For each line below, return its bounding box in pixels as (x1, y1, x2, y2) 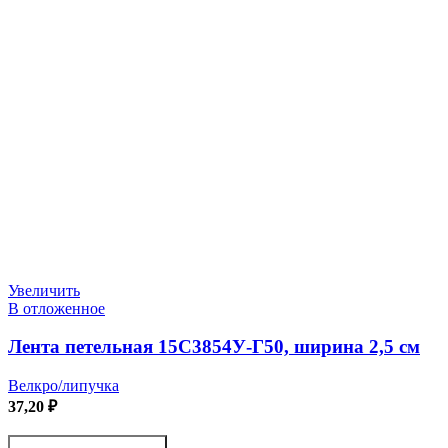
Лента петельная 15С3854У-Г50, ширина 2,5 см (8, 336, 420, 358)
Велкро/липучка (8, 377, 119, 395)
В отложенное (8, 299, 105, 317)
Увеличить (8, 281, 80, 299)
